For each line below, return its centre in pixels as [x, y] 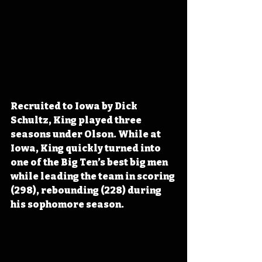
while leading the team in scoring [94, 177]
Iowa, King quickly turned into [87, 149]
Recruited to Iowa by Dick [75, 106]
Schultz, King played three [77, 120]
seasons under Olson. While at [87, 135]
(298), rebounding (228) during [87, 191]
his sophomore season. [68, 205]
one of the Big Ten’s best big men [90, 163]
